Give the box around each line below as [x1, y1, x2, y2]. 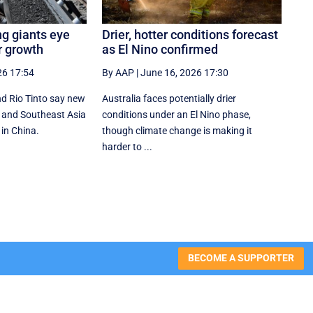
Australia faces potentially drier [102, 92, 237, 104]
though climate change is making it [102, 124, 253, 136]
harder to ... [102, 140, 153, 152]
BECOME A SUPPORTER [187, 252, 294, 264]
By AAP [102, 66, 135, 78]
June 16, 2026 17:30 [140, 66, 229, 78]
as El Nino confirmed [102, 41, 219, 57]
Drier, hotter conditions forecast [102, 27, 279, 42]
